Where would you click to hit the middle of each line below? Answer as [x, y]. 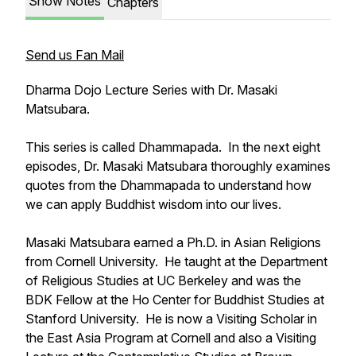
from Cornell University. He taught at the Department [176, 261]
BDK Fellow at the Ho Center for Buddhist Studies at [175, 300]
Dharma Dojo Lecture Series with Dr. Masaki [151, 90]
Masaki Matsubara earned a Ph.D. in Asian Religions [173, 242]
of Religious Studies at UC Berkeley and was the [163, 281]
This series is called [82, 147]
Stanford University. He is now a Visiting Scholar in [171, 319]
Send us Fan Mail [75, 55]
